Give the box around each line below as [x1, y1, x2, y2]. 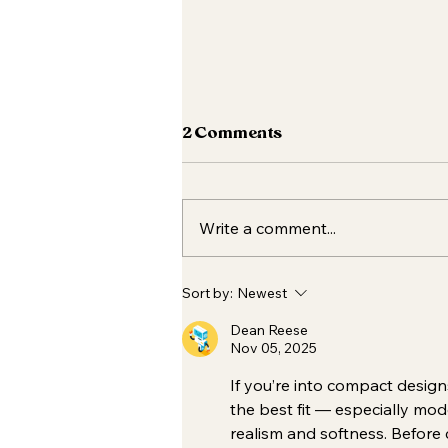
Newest [237, 284, 287, 303]
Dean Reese [230, 321, 308, 340]
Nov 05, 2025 [230, 339, 317, 358]
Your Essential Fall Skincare [206, 279, 446, 303]
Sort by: [182, 284, 233, 303]
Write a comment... [199, 218, 336, 239]
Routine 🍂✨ [206, 302, 312, 326]
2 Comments [182, 124, 282, 145]
